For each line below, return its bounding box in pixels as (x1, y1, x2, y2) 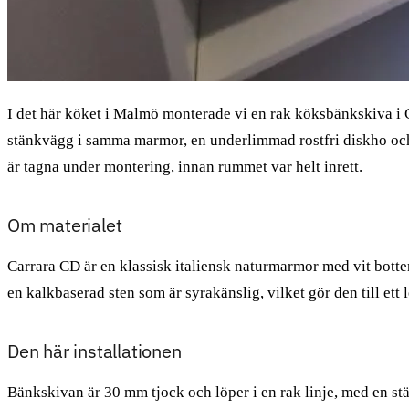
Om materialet (7, 212, 122, 237)
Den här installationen (7, 338, 182, 363)
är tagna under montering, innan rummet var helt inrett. (7, 157, 362, 175)
